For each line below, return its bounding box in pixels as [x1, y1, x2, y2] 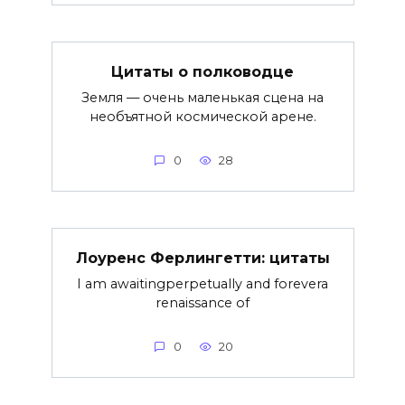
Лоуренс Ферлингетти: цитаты [75, 249, 330, 267]
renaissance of [155, 294, 250, 311]
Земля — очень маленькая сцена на [81, 89, 324, 106]
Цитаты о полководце [111, 62, 294, 80]
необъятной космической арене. [89, 108, 316, 125]
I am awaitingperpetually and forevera [77, 275, 328, 292]
